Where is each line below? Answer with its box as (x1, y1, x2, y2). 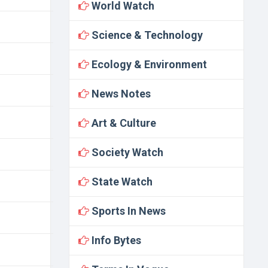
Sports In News (89, 205, 166, 217)
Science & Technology (89, 29, 203, 41)
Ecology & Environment (89, 58, 207, 71)
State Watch (89, 175, 153, 188)
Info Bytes (89, 234, 141, 246)
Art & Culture (89, 117, 156, 129)
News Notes (89, 87, 151, 100)
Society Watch (89, 146, 163, 159)
